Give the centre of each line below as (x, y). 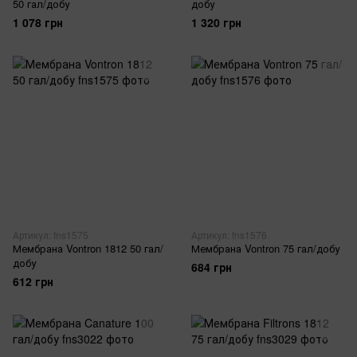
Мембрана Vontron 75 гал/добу (265, 248)
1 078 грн (38, 22)
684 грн (212, 267)
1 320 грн (216, 22)
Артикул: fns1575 (51, 235)
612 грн (33, 281)
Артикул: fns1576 (229, 235)
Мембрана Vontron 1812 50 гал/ (88, 248)
